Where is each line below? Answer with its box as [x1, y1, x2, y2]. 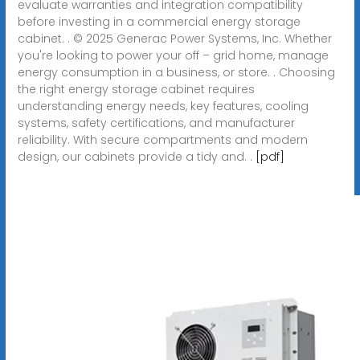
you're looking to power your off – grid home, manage [17, 47, 329, 63]
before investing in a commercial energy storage [17, 13, 301, 30]
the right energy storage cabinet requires [17, 80, 255, 97]
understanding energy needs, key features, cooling [17, 97, 309, 114]
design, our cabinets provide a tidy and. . [17, 148, 256, 165]
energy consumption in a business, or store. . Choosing [17, 63, 335, 80]
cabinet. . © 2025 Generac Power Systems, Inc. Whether [17, 30, 332, 47]
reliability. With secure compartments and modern [17, 131, 308, 148]
